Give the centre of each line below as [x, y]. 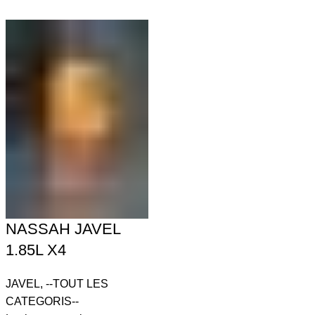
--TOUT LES [77, 284]
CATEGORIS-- [43, 302]
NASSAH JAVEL [63, 229]
